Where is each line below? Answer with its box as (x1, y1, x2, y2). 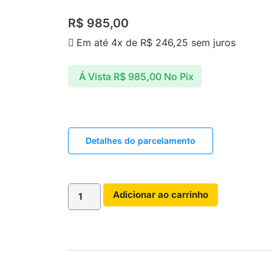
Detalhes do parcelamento (86, 135, 195, 146)
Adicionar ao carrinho (113, 189, 209, 201)
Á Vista (78, 70, 111, 83)
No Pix (163, 70, 194, 83)
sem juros (188, 36, 236, 49)
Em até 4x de (76, 36, 140, 49)
